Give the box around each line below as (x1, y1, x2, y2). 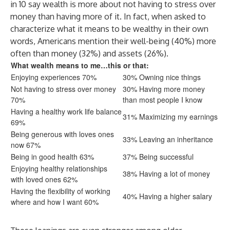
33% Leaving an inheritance (123, 134, 213, 144)
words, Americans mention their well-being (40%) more (10, 36, 216, 46)
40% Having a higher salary (123, 191, 212, 201)
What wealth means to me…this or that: (11, 60, 149, 70)
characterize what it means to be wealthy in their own (10, 24, 208, 34)
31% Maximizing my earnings (123, 111, 218, 122)
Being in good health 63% (11, 151, 94, 162)
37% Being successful (123, 151, 194, 162)
